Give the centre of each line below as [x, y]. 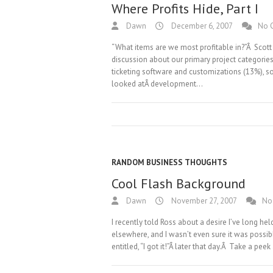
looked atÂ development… [157, 84]
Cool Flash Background [179, 183]
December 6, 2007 [201, 26]
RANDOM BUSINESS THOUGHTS [169, 162]
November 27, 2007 [203, 201]
